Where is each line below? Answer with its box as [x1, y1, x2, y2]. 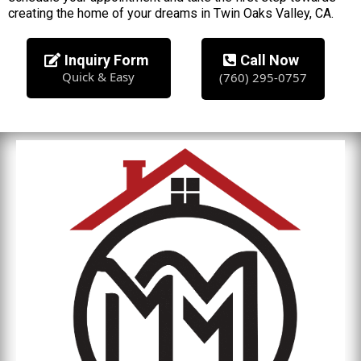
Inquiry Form [64, 52, 149, 68]
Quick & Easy [62, 68, 135, 85]
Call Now [239, 52, 299, 68]
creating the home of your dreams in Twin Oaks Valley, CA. [8, 6, 334, 21]
